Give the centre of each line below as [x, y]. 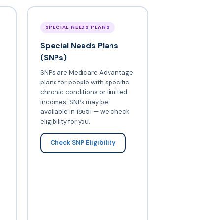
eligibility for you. [65, 121]
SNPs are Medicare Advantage [86, 72]
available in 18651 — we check [85, 111]
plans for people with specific [84, 82]
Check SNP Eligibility [83, 142]
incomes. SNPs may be [74, 102]
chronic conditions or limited [83, 92]
